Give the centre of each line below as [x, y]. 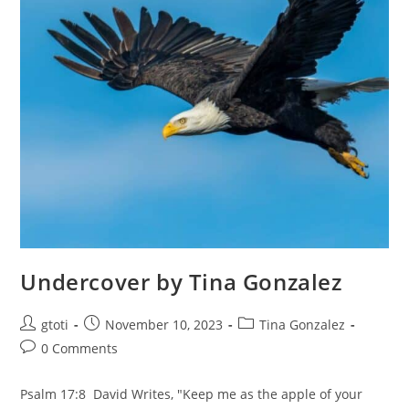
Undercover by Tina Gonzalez [181, 282]
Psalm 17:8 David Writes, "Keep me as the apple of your [192, 394]
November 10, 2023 [164, 325]
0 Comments [80, 349]
